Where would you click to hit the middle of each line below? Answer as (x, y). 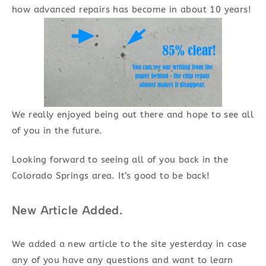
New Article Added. (67, 210)
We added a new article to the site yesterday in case (129, 244)
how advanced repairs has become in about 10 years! (132, 9)
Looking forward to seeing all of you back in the (120, 160)
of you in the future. (57, 130)
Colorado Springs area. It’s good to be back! (111, 176)
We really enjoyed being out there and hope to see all (133, 114)
